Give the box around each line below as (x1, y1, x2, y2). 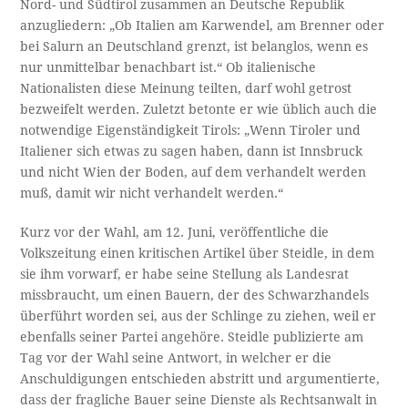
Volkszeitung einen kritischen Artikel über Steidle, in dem (20, 246, 375, 261)
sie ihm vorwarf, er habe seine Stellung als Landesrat (20, 267, 350, 282)
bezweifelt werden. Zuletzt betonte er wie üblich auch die (20, 102, 378, 117)
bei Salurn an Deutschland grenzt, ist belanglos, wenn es (20, 39, 369, 55)
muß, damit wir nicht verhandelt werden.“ (20, 186, 284, 201)
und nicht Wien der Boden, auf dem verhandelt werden (20, 165, 367, 180)
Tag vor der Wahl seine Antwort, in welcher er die (20, 351, 332, 366)
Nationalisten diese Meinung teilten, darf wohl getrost (20, 81, 352, 97)
